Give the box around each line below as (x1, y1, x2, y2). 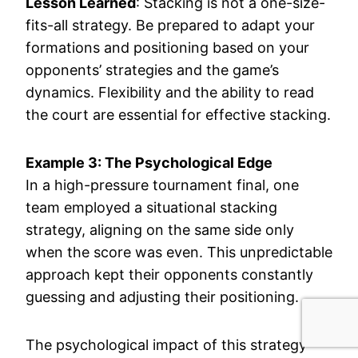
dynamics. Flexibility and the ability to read (26, 83, 314, 101)
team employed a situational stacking (26, 198, 277, 216)
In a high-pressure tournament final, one (26, 176, 299, 193)
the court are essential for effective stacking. (26, 105, 331, 123)
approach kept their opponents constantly (26, 265, 313, 283)
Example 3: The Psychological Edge (26, 153, 272, 171)
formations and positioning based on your (26, 38, 309, 56)
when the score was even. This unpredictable (26, 243, 332, 261)
